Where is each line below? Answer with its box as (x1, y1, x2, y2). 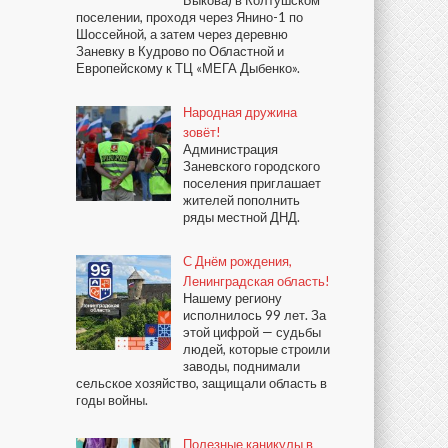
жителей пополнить (183, 191, 300, 208)
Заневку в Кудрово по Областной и (76, 42, 284, 59)
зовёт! (183, 123, 221, 140)
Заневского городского (183, 157, 320, 174)
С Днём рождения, (183, 252, 292, 269)
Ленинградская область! (183, 272, 330, 289)
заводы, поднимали (183, 357, 300, 374)
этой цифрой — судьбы (183, 323, 321, 340)
